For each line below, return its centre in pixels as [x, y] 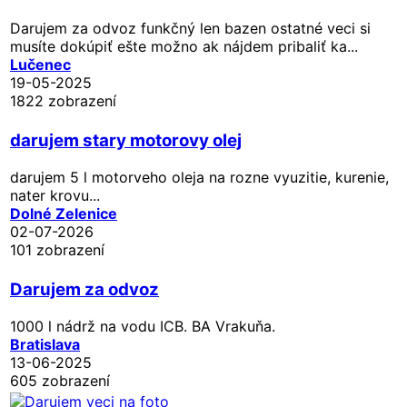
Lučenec [40, 64]
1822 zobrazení [63, 100]
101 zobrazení [57, 249]
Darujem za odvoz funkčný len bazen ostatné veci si [190, 28]
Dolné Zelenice [64, 213]
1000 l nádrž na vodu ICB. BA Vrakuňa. [143, 326]
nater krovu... [55, 195]
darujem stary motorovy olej [126, 140]
